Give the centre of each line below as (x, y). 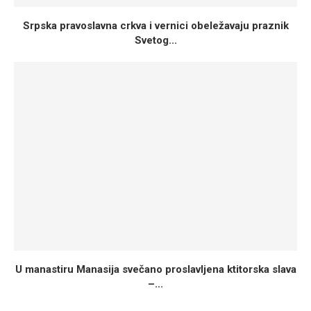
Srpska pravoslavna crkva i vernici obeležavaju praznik (155, 26)
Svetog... (155, 40)
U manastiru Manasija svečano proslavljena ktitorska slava (155, 269)
